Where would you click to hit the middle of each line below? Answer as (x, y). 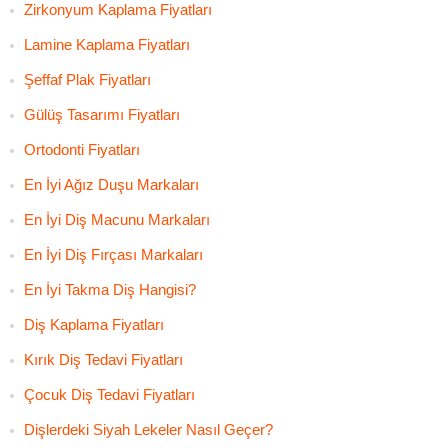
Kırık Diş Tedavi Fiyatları (103, 359)
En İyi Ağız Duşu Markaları (111, 184)
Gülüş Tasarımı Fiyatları (102, 114)
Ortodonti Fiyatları (82, 149)
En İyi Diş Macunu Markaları (117, 219)
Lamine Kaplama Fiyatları (107, 44)
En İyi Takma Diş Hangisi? (110, 289)
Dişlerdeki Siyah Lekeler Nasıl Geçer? (148, 429)
